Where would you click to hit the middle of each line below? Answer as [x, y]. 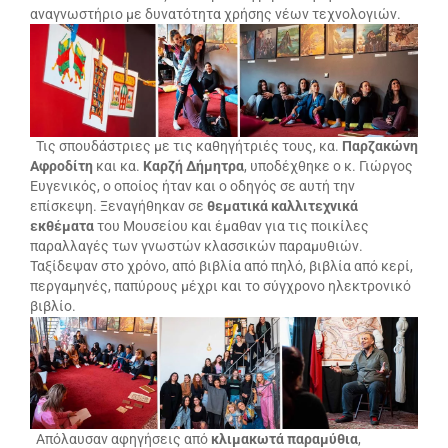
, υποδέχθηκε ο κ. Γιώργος [328, 166]
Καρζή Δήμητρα [193, 166]
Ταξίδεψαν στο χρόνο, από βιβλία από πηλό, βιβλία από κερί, [221, 266]
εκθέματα [62, 226]
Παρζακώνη [380, 146]
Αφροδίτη [61, 166]
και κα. [118, 166]
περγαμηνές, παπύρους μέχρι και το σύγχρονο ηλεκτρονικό [220, 286]
